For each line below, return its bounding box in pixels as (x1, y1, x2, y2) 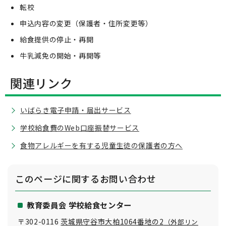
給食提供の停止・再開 (20, 34, 94, 44)
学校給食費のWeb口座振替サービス (20, 123, 139, 133)
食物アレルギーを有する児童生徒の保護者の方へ (20, 140, 183, 150)
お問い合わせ (99, 172, 156, 185)
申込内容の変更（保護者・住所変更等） (20, 18, 153, 28)
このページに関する (15, 172, 100, 185)
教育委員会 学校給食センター (27, 199, 132, 210)
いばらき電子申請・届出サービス (20, 105, 131, 115)
